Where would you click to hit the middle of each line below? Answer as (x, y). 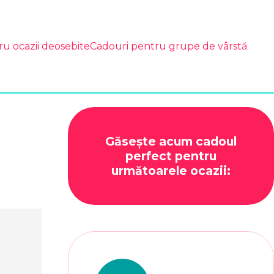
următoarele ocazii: (171, 170)
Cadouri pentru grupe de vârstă (169, 46)
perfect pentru (171, 156)
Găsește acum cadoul (171, 141)
